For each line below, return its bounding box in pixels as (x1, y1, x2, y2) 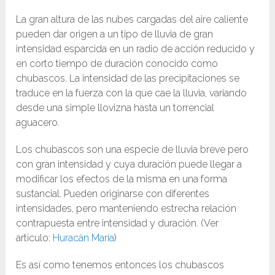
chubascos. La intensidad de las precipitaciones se (16, 72, 240, 85)
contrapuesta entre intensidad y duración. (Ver (16, 217, 219, 230)
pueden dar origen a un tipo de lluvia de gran (16, 28, 214, 41)
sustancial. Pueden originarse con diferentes (16, 188, 210, 200)
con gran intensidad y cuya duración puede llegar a (16, 158, 242, 171)
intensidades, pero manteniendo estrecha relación (16, 203, 237, 215)
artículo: (16, 232, 53, 244)
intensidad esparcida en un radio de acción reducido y (16, 43, 255, 55)
